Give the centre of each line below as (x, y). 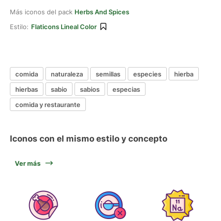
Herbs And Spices (102, 12)
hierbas (27, 89)
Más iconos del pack (42, 12)
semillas (108, 74)
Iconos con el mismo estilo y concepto (89, 139)
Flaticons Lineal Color (64, 27)
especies (147, 74)
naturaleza (67, 74)
